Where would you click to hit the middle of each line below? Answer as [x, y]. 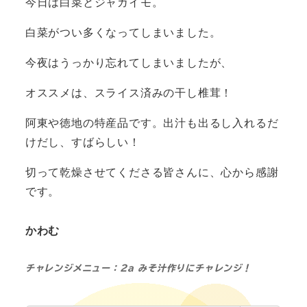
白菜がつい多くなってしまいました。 [123, 32]
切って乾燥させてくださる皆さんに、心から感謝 [152, 172]
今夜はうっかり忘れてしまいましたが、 [129, 62]
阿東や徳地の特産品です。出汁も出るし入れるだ [152, 123]
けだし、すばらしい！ [83, 142]
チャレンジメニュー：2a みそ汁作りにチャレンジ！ [138, 268]
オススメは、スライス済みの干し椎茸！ [129, 93]
